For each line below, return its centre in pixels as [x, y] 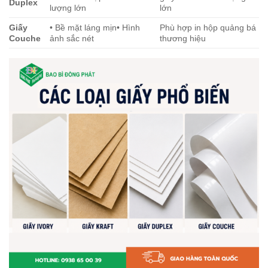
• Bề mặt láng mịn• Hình [95, 28]
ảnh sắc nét [72, 39]
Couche [25, 39]
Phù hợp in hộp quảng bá [208, 28]
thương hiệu [183, 39]
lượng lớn [68, 8]
